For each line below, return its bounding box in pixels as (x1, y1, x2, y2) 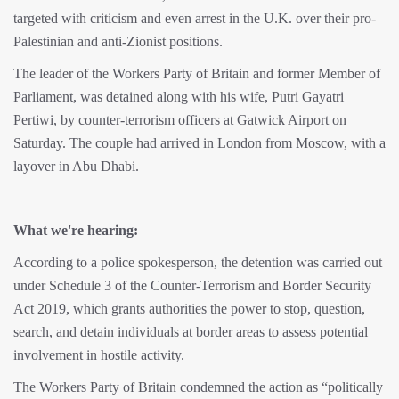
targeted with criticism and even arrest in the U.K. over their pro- (13, 11, 376, 27)
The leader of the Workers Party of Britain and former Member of (13, 66, 380, 82)
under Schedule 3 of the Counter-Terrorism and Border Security (13, 278, 371, 294)
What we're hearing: (13, 223, 138, 239)
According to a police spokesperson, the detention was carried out (13, 255, 382, 271)
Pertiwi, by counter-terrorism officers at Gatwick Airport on (13, 112, 346, 128)
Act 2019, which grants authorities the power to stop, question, (13, 301, 365, 317)
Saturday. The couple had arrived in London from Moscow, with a (13, 135, 386, 151)
